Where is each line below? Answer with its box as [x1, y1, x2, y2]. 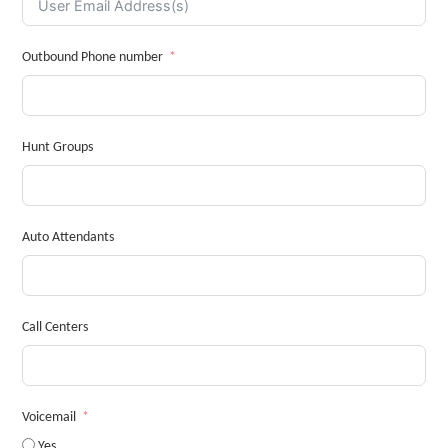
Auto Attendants [21, 229, 114, 245]
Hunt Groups [21, 139, 93, 155]
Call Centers [21, 319, 88, 335]
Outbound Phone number [21, 49, 163, 65]
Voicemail [21, 409, 76, 425]
